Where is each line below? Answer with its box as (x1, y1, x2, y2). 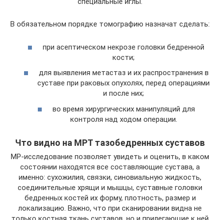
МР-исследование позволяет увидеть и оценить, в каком (11, 152, 209, 161)
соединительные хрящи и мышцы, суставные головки (18, 183, 202, 192)
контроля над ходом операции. (70, 114, 177, 124)
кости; (112, 53, 135, 62)
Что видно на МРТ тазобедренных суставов (15, 137, 205, 148)
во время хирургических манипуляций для (52, 104, 195, 113)
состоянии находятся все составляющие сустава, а (20, 162, 200, 171)
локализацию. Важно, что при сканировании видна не (18, 203, 202, 213)
